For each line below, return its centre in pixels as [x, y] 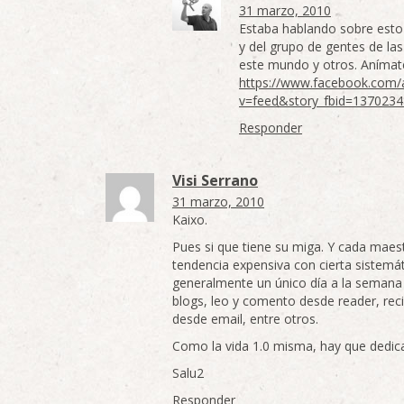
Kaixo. [190, 220]
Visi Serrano [215, 180]
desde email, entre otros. [245, 319]
